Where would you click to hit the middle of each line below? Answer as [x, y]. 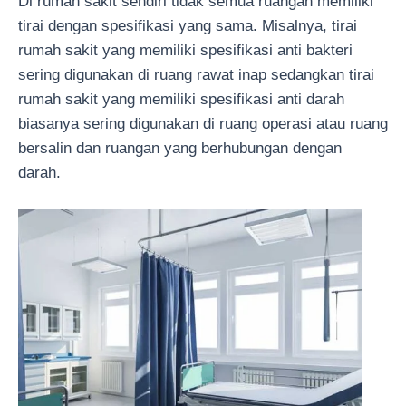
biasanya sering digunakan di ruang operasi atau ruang [203, 123]
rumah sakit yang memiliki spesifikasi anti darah [181, 99]
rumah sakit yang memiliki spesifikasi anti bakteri [185, 50]
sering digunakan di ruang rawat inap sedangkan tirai [196, 74]
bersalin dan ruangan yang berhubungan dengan [180, 148]
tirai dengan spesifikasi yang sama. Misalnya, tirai [188, 25]
